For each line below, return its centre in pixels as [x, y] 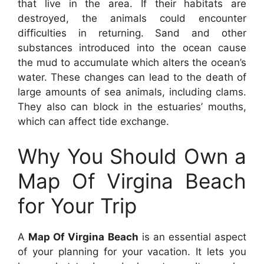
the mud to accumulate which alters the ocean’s [132, 62]
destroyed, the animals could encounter [132, 18]
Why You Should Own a [132, 156]
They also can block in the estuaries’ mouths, [132, 106]
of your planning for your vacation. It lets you [132, 252]
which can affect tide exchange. [93, 121]
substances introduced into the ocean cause [132, 47]
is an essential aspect [192, 237]
